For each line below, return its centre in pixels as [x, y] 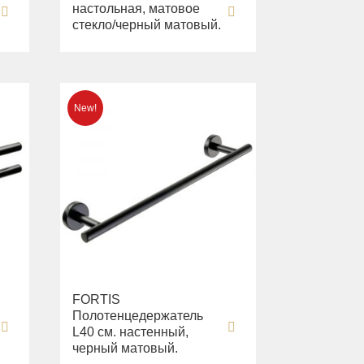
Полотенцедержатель [138, 316]
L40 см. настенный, [131, 332]
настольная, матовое [136, 9]
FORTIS [97, 300]
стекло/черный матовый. [147, 25]
